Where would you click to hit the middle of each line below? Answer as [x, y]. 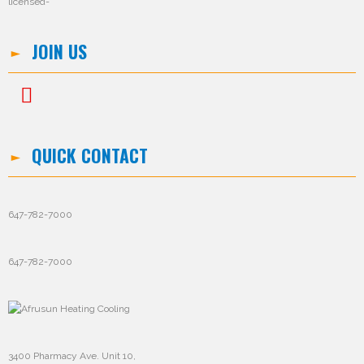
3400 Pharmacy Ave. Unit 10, [72, 356]
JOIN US [59, 51]
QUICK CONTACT [89, 155]
